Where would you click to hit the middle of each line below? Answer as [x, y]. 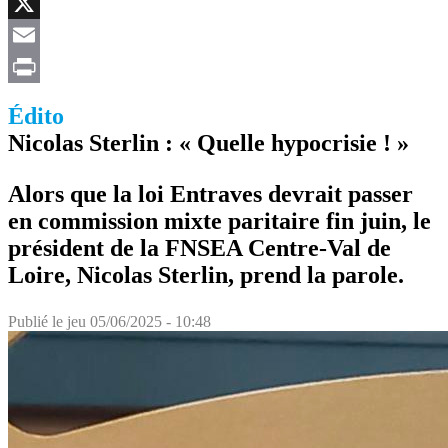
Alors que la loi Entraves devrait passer [210, 193]
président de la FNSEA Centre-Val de [199, 247]
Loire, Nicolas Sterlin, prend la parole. [206, 274]
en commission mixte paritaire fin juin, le [219, 220]
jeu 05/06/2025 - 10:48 [139, 321]
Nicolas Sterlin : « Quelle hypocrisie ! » [208, 142]
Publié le [37, 321]
